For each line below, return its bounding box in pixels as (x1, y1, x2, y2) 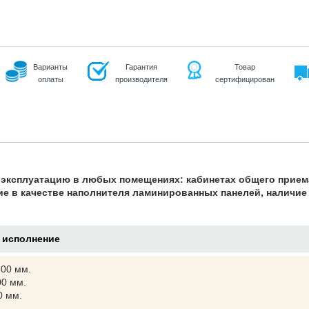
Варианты (33, 63, 68, 71)
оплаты (37, 75, 63, 83)
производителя (115, 75, 168, 83)
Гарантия (126, 63, 157, 71)
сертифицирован (215, 75, 275, 83)
